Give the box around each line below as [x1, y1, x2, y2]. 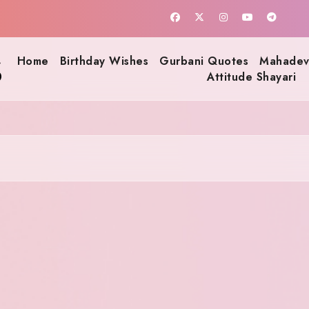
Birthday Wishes [59, 52, 148, 69]
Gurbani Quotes [159, 52, 248, 69]
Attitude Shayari [207, 68, 296, 85]
